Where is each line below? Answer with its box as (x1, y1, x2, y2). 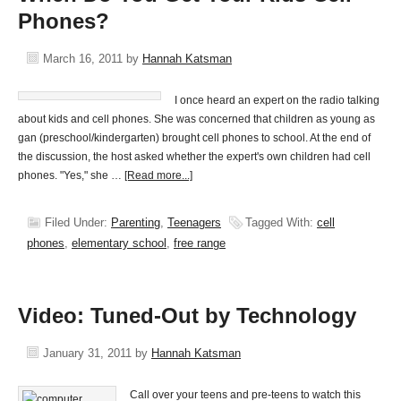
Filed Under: (45, 216, 111, 229)
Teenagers (167, 216, 221, 229)
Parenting (111, 216, 160, 229)
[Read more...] (124, 169, 192, 182)
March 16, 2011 (43, 52, 123, 65)
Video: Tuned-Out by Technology (18, 303, 356, 328)
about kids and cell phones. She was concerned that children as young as (18, 113, 375, 125)
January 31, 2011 (43, 346, 132, 360)
